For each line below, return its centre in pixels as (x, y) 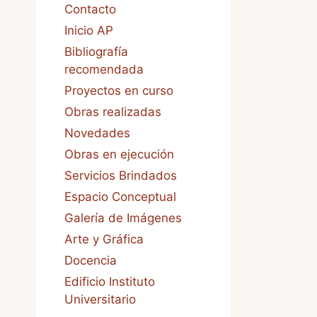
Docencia (91, 260)
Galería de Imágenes (123, 218)
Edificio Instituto (110, 282)
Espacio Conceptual (120, 197)
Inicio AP (89, 30)
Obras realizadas (113, 112)
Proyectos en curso (119, 91)
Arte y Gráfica (104, 239)
